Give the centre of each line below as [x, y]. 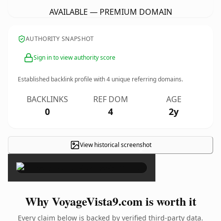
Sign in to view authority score [74, 57]
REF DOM [110, 99]
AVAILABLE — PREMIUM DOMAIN [110, 12]
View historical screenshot [115, 145]
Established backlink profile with [62, 79]
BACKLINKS [47, 99]
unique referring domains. [147, 79]
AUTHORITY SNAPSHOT [60, 39]
